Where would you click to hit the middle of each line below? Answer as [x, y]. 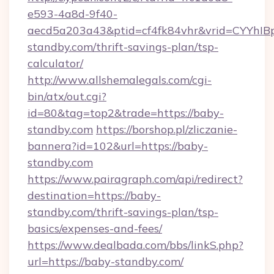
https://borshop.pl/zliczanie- [167, 129]
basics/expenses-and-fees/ [95, 228]
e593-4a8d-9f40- [72, 14]
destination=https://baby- [94, 195]
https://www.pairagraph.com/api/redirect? [135, 179]
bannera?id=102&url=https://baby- [118, 146]
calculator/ [55, 63]
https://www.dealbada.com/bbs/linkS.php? [135, 245]
